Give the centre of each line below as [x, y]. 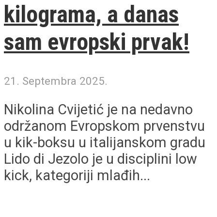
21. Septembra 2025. [56, 81]
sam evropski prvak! [97, 42]
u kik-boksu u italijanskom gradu [105, 143]
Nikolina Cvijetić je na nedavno [98, 110]
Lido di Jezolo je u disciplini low [101, 159]
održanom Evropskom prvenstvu [104, 126]
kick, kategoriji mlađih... [77, 176]
